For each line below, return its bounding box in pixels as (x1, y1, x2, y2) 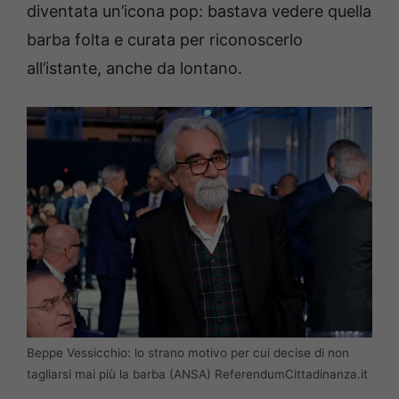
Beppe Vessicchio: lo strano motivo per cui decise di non (27, 346, 349, 361)
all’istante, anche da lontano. (27, 59, 242, 78)
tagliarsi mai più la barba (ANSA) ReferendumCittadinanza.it (27, 367, 368, 382)
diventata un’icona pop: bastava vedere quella (27, 2, 371, 21)
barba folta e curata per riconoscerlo (27, 30, 303, 50)
